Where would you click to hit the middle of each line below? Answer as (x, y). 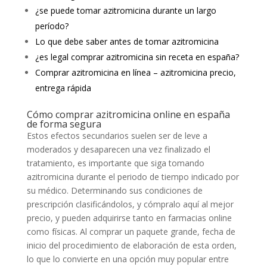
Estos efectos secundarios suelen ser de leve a (117, 136)
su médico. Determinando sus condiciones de (114, 190)
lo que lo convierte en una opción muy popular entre (128, 259)
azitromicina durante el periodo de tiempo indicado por (133, 177)
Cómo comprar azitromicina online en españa (128, 114)
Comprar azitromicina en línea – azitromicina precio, (135, 72)
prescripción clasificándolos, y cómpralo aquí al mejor (130, 204)
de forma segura (64, 124)
